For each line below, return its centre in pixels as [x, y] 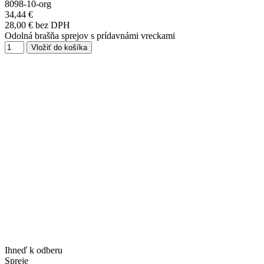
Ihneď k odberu [34, 250]
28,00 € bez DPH [37, 25]
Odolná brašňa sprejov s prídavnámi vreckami [90, 36]
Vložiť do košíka [59, 48]
